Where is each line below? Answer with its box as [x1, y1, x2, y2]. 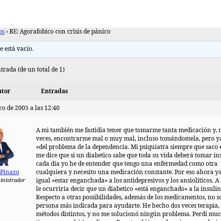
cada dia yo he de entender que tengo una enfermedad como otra [36, 160, 218, 168]
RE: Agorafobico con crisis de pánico [9, 28, 110, 36]
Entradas [41, 88, 68, 95]
